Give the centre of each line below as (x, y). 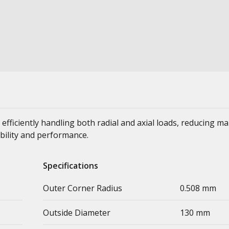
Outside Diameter (77, 213)
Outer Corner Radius (83, 188)
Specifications (71, 166)
